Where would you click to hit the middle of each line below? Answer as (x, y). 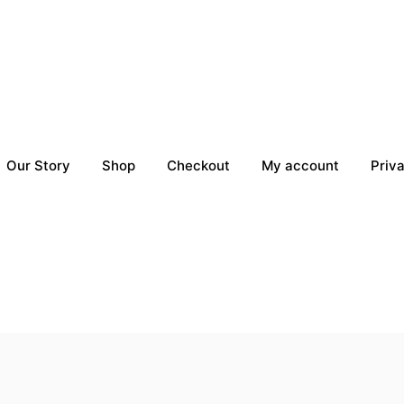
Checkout (198, 165)
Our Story (38, 165)
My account (300, 165)
